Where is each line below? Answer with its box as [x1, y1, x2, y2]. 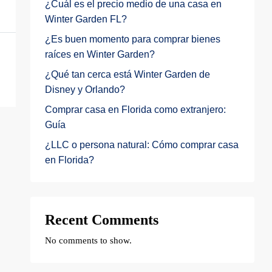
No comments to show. [45, 236, 132, 245]
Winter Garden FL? [45, 14, 127, 24]
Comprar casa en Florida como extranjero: [45, 104, 226, 115]
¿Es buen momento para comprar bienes [45, 34, 220, 44]
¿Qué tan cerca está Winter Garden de [45, 69, 210, 80]
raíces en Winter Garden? [45, 49, 155, 59]
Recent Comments [45, 212, 158, 228]
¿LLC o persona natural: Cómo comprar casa [45, 140, 239, 150]
